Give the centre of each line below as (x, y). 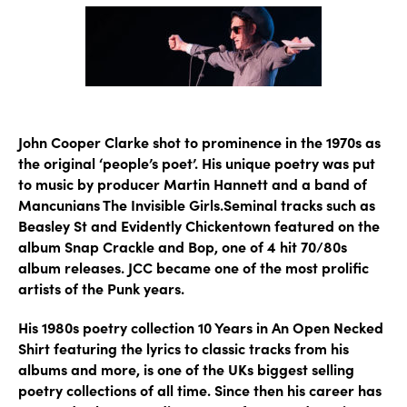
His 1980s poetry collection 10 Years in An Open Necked (201, 327)
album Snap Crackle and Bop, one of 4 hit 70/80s (183, 246)
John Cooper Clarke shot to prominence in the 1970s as (199, 142)
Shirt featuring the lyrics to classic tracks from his (184, 348)
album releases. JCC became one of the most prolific (194, 267)
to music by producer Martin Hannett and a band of (193, 184)
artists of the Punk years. (101, 288)
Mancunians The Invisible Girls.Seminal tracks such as (197, 204)
